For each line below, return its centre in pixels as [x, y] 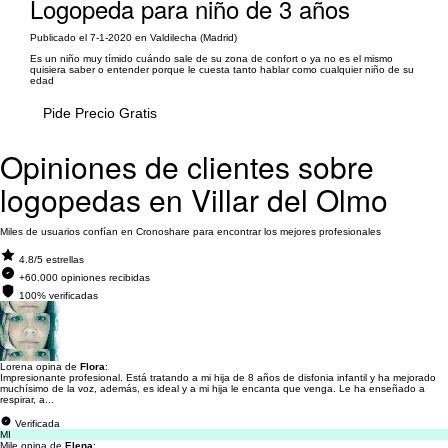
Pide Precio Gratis [100, 113]
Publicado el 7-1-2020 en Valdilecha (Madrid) [133, 37]
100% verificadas [58, 295]
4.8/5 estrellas [51, 259]
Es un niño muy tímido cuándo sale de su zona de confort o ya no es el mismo [211, 58]
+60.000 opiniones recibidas [84, 277]
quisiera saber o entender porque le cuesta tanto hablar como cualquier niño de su [222, 69]
